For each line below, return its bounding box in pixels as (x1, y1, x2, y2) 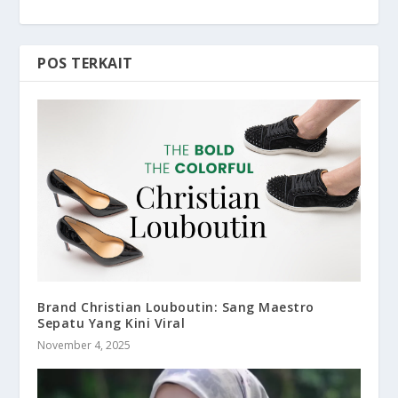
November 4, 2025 (37, 337, 131, 353)
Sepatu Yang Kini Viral (37, 314, 186, 331)
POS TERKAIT (37, 53, 133, 74)
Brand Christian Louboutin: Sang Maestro (37, 298, 314, 315)
